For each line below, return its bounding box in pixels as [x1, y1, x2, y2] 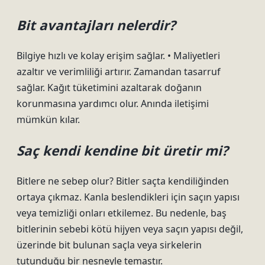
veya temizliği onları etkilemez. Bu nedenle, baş [17, 206, 227, 219]
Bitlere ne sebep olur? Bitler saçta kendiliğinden [17, 174, 229, 188]
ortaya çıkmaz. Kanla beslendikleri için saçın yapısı [17, 190, 240, 203]
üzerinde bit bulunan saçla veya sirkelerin [17, 238, 202, 251]
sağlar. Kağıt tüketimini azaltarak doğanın [17, 81, 202, 94]
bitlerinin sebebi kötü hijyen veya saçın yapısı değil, [17, 222, 243, 235]
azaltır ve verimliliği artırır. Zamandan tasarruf [17, 65, 221, 78]
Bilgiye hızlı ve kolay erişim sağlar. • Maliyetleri [17, 49, 220, 62]
